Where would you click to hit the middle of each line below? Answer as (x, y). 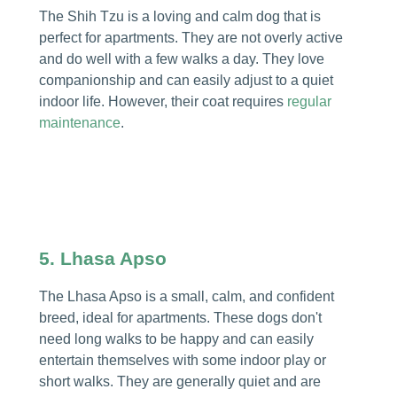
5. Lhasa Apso (102, 259)
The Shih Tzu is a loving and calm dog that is (179, 16)
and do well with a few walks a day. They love (181, 58)
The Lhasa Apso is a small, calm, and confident (186, 297)
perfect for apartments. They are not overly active (191, 37)
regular (309, 101)
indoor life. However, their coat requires (163, 101)
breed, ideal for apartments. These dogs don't (180, 318)
